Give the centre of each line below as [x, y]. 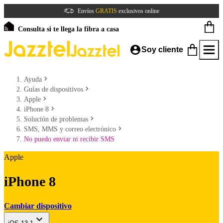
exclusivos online [138, 11]
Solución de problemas [56, 119]
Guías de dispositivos [54, 89]
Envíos [87, 11]
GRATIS [106, 11]
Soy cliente [162, 50]
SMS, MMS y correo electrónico [70, 129]
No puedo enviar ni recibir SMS [69, 139]
